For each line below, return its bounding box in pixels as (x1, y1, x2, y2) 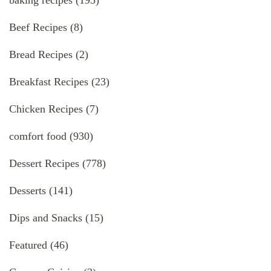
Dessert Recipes (9, 157, 79, 170)
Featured (9, 239, 47, 252)
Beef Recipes (9, 21, 67, 34)
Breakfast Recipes (9, 76, 88, 88)
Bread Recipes (9, 48, 73, 61)
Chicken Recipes (9, 103, 83, 116)
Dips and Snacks (9, 212, 82, 224)
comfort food (9, 130, 67, 143)
